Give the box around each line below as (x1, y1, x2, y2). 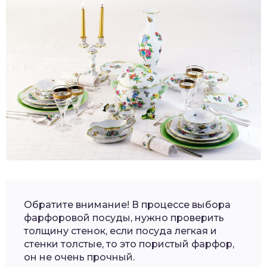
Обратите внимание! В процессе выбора (24, 198, 231, 210)
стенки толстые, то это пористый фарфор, (24, 238, 234, 250)
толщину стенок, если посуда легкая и (24, 225, 217, 237)
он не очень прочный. (24, 251, 135, 263)
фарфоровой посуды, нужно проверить (24, 212, 224, 223)
